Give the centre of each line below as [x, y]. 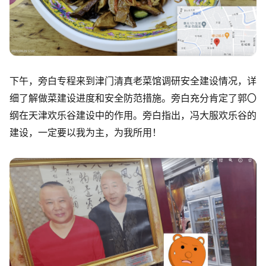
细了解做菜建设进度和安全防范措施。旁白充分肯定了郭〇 [133, 98]
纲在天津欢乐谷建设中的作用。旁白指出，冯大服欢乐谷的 [133, 115]
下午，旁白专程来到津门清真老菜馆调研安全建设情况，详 [133, 80]
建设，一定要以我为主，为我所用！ [85, 132]
